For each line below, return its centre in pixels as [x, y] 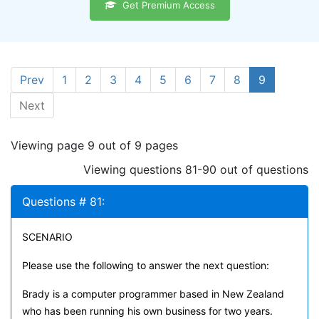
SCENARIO [47, 237]
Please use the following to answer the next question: [146, 265]
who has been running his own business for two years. [147, 311]
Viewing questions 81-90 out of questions [196, 169]
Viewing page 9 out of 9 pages [94, 145]
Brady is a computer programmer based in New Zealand [153, 294]
